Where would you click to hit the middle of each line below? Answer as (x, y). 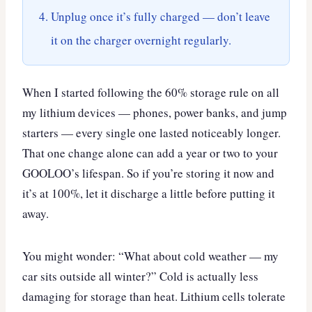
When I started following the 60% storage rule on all (151, 92)
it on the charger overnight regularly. (141, 40)
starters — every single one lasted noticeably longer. (151, 132)
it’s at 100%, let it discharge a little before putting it (149, 193)
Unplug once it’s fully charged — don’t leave (161, 16)
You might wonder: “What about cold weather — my (150, 256)
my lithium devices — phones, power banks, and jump (155, 112)
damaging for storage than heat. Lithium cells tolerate (154, 296)
